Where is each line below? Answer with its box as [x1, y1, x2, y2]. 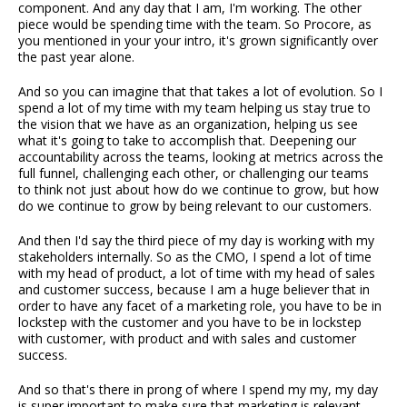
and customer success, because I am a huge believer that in [18, 281, 370, 299]
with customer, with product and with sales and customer [18, 330, 356, 348]
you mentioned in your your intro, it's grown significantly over [18, 32, 378, 50]
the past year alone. [18, 48, 134, 66]
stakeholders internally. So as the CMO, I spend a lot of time [18, 248, 372, 266]
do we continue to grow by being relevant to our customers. [18, 197, 372, 215]
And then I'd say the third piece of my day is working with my [18, 232, 374, 250]
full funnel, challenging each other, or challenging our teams [18, 164, 369, 183]
